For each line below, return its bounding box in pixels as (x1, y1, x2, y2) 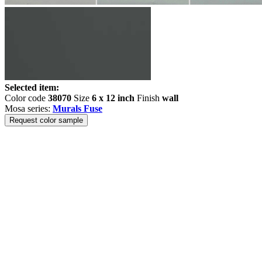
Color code (5, 93, 48, 103)
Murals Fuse (53, 104, 102, 113)
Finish (135, 93, 162, 103)
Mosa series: (5, 104, 53, 113)
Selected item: (5, 82, 59, 92)
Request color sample (9, 116, 83, 125)
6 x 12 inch (92, 93, 135, 103)
